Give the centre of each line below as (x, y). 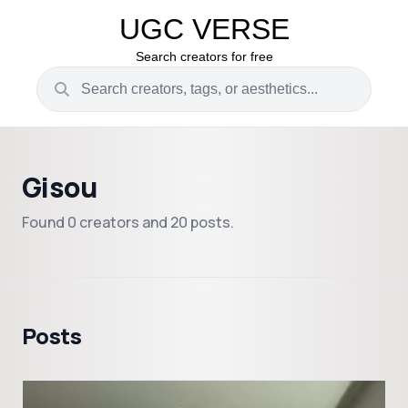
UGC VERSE (204, 29)
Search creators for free (204, 56)
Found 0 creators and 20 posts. (128, 222)
